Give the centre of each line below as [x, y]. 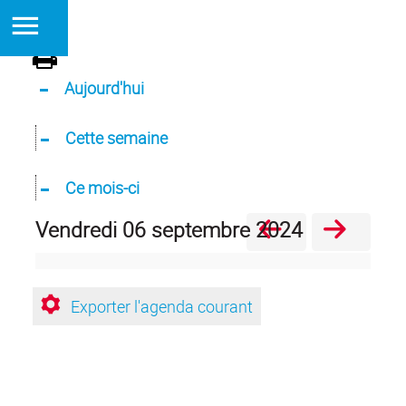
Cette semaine [116, 138]
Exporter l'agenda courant [161, 306]
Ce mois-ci [102, 188]
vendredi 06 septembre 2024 [175, 229]
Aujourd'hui [104, 88]
